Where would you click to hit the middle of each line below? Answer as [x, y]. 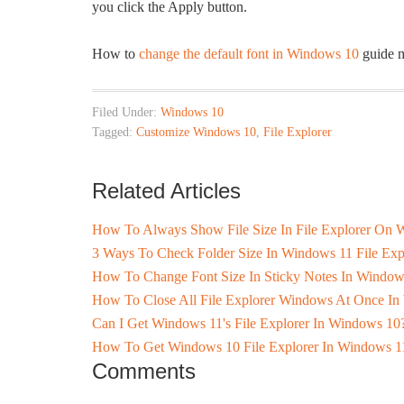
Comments [144, 371]
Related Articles [166, 191]
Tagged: [114, 132]
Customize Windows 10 [196, 132]
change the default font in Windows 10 [249, 54]
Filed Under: [126, 112]
